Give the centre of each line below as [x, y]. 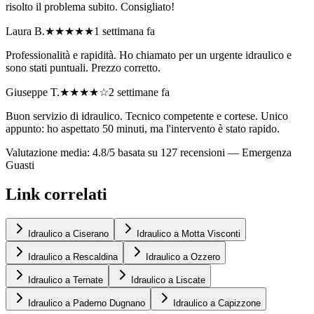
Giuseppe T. [33, 92]
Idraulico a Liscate [168, 280]
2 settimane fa [139, 92]
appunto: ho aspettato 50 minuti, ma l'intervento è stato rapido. [143, 128]
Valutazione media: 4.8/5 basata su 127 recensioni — [124, 152]
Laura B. [25, 31]
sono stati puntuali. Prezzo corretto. [83, 67]
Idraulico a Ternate [66, 280]
